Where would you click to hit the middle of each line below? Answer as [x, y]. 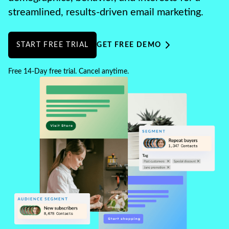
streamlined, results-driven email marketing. [106, 12]
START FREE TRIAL [53, 45]
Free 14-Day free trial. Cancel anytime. [68, 72]
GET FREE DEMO [129, 45]
